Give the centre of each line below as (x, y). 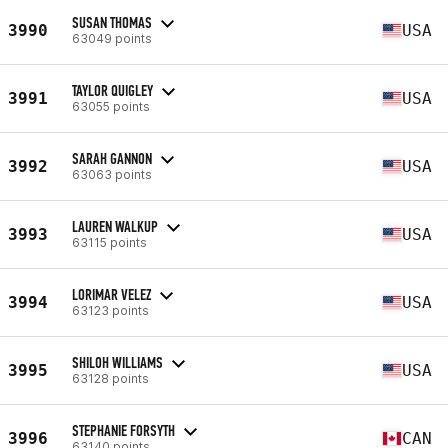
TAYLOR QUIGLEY (112, 90)
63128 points (110, 378)
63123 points (110, 310)
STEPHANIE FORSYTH (123, 430)
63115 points (109, 242)
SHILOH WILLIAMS (117, 362)
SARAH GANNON (112, 158)
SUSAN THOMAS (112, 22)
